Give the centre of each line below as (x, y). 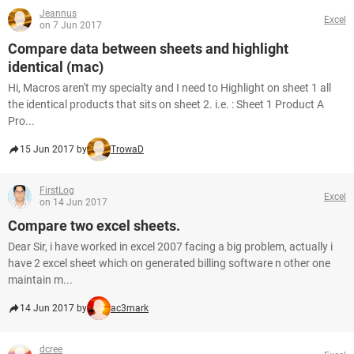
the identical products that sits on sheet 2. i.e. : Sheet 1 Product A (166, 104)
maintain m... (40, 280)
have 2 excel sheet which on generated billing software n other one (169, 263)
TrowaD (127, 149)
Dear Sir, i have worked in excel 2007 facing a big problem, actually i (170, 247)
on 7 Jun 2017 (71, 25)
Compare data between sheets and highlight (148, 49)
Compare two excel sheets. (94, 226)
